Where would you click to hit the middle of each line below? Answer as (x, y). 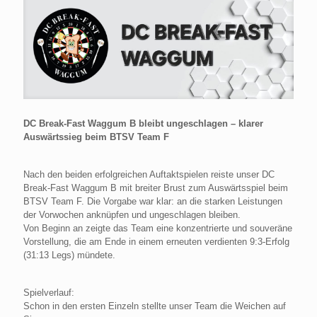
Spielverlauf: (49, 292)
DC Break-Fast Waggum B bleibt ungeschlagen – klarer (143, 123)
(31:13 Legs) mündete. (69, 255)
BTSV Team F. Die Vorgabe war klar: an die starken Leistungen (153, 201)
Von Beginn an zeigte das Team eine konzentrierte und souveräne (158, 228)
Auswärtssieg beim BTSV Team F (96, 137)
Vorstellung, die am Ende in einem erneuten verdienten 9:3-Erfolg (156, 241)
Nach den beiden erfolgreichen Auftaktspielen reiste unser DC (149, 174)
